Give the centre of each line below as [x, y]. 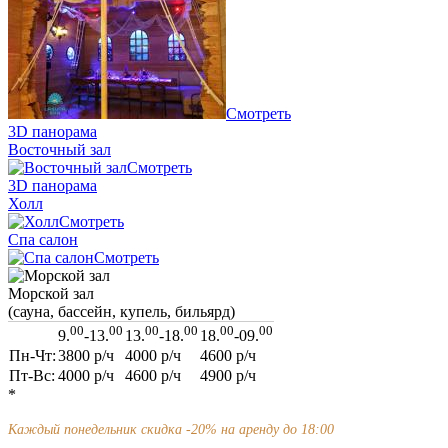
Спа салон [43, 239]
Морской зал [51, 293]
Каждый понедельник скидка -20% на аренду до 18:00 [171, 429]
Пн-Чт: [32, 355]
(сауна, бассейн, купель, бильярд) [121, 311]
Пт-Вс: [32, 375]
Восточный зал [59, 149]
